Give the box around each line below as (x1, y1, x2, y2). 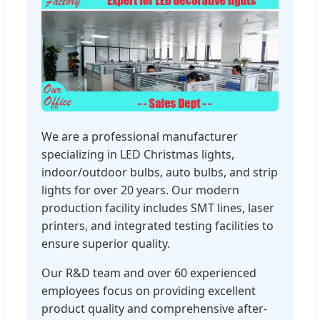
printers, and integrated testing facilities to (41, 217, 274, 234)
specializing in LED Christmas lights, (41, 146, 234, 162)
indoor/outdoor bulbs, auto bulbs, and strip (41, 164, 278, 180)
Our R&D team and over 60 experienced (41, 264, 256, 281)
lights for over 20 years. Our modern (41, 181, 239, 198)
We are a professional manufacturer (41, 128, 238, 144)
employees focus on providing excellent (41, 282, 256, 299)
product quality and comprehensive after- (41, 300, 267, 316)
